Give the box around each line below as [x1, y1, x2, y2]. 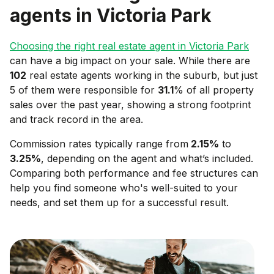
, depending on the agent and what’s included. [41, 152, 253, 165]
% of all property [174, 83, 254, 96]
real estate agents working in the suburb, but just [26, 68, 257, 81]
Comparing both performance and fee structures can [10, 166, 258, 179]
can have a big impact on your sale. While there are [10, 54, 250, 67]
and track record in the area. [10, 113, 143, 125]
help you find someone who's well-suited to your [10, 181, 238, 194]
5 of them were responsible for [10, 83, 158, 96]
